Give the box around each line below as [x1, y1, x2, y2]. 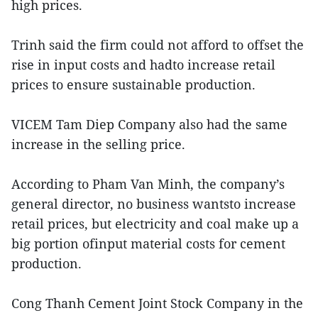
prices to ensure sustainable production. [11, 75, 256, 93]
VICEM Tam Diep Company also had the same [11, 115, 287, 133]
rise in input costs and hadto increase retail [11, 55, 275, 73]
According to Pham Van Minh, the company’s [11, 175, 285, 192]
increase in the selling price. [11, 135, 185, 153]
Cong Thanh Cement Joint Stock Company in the [11, 294, 303, 312]
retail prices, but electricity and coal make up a [11, 214, 299, 232]
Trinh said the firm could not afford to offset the [11, 35, 304, 53]
